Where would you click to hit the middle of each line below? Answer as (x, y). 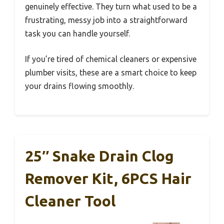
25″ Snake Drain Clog (99, 156)
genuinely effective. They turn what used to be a (111, 7)
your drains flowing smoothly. (79, 86)
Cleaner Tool (70, 201)
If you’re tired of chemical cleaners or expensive (111, 59)
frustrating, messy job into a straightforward (106, 20)
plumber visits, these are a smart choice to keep (111, 73)
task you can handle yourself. (77, 34)
